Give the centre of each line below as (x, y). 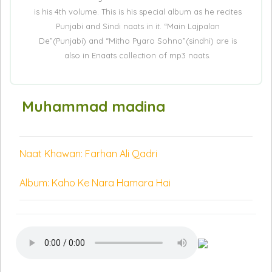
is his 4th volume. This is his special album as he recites (138, 12)
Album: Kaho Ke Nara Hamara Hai (95, 183)
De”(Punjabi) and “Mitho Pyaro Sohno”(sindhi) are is (138, 41)
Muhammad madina (93, 106)
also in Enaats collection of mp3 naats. (138, 55)
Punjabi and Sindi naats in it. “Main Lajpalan (138, 26)
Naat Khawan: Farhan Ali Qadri (88, 154)
